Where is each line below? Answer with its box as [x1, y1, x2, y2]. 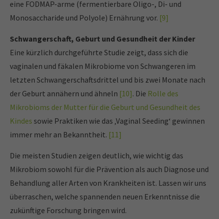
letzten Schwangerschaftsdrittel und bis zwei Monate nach [10, 75, 205, 85]
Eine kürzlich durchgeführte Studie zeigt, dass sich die [10, 47, 188, 58]
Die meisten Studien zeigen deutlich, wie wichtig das [10, 151, 183, 161]
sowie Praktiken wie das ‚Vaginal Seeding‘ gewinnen [32, 116, 205, 126]
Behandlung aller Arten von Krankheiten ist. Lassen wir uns [10, 178, 206, 188]
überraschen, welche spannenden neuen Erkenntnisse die [10, 192, 200, 202]
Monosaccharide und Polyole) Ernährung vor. [10, 13, 159, 23]
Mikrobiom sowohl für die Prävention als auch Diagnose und [10, 164, 209, 175]
